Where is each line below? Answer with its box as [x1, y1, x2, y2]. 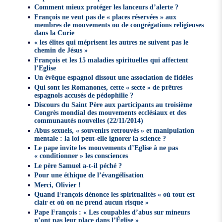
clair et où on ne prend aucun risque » [34, 198, 149, 207]
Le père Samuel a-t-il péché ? [34, 161, 122, 169]
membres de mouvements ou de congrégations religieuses [34, 20, 204, 29]
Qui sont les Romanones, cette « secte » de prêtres [34, 83, 183, 91]
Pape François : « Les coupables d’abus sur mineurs [34, 208, 190, 216]
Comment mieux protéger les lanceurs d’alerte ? [34, 3, 179, 11]
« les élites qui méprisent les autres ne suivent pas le [34, 38, 189, 47]
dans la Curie [34, 28, 75, 37]
